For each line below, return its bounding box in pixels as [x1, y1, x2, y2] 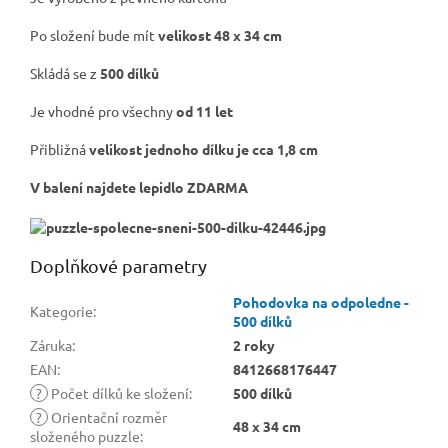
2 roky [233, 336, 275, 355]
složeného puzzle [30, 427, 140, 446]
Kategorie [30, 302, 93, 321]
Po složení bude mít [30, 26, 158, 45]
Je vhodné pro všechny [30, 102, 176, 121]
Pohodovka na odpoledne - [233, 293, 409, 312]
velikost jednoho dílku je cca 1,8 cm [89, 140, 318, 159]
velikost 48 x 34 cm [158, 26, 282, 45]
